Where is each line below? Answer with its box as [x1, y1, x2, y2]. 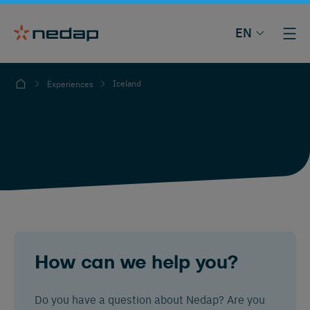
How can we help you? [35, 254, 239, 272]
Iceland [113, 77, 141, 89]
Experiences [47, 78, 93, 89]
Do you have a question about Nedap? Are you [35, 291, 265, 307]
